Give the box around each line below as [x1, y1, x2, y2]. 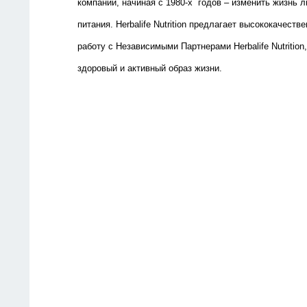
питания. [77, 19, 116, 30]
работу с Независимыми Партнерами [77, 41, 234, 52]
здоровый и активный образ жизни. [77, 63, 222, 74]
